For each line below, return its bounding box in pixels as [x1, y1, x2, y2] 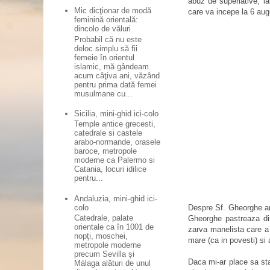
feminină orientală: [74, 15, 139, 25]
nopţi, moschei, [74, 231, 128, 241]
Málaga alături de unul [74, 259, 151, 268]
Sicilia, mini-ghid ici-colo [74, 108, 159, 118]
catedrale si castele [74, 128, 143, 138]
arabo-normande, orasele [74, 137, 161, 147]
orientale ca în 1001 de [74, 222, 154, 232]
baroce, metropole [74, 146, 137, 156]
